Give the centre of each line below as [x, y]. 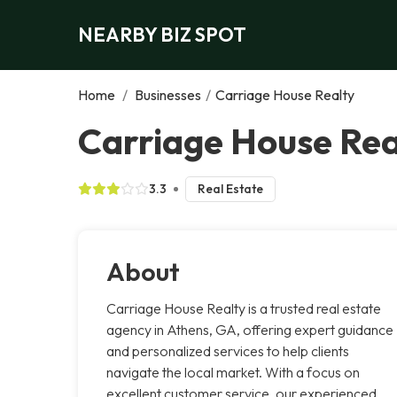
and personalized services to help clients [228, 350]
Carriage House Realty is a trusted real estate [244, 308]
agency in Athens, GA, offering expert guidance [250, 329]
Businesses [168, 94]
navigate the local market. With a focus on [233, 372]
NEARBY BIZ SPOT [162, 34]
